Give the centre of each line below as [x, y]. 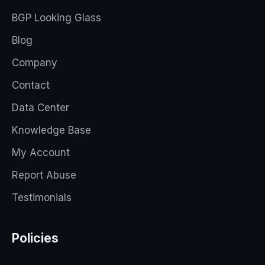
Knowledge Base [51, 130]
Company [35, 63]
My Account [41, 153]
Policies [35, 238]
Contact [31, 85]
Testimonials [42, 198]
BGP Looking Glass [56, 18]
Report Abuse [44, 175]
